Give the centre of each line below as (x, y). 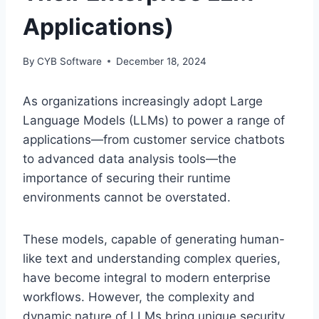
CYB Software (70, 61)
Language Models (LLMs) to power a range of (154, 120)
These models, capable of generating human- (154, 239)
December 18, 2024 (162, 61)
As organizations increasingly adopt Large (143, 101)
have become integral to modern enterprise (147, 277)
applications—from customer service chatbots (154, 139)
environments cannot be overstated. (127, 197)
